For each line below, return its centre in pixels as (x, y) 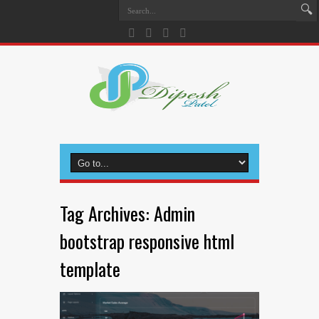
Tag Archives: (106, 213)
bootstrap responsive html (147, 241)
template (90, 269)
